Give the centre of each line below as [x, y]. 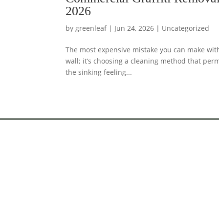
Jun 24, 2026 [134, 28]
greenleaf [91, 28]
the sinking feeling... [99, 72]
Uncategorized [186, 28]
